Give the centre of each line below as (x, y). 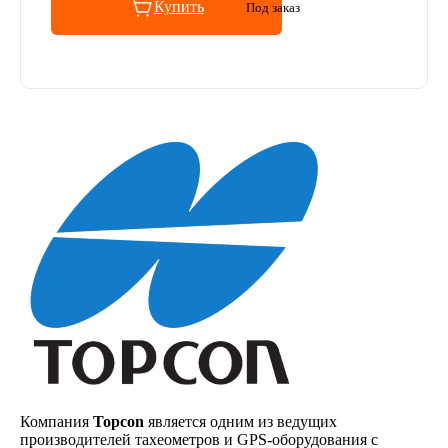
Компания (56, 421)
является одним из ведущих (240, 421)
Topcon (118, 421)
